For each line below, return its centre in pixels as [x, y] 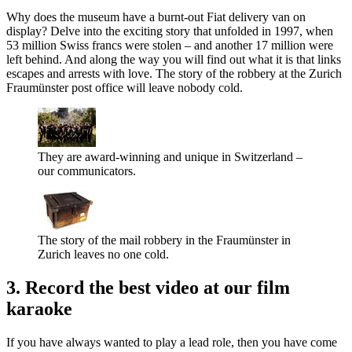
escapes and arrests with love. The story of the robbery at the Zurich [174, 74]
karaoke [39, 309]
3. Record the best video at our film [148, 288]
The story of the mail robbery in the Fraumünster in [164, 240]
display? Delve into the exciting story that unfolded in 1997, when [170, 31]
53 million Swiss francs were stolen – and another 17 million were [170, 46]
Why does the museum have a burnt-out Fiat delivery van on [156, 17]
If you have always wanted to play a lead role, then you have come [172, 342]
